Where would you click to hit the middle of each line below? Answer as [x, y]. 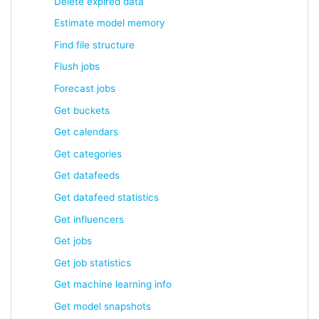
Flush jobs [77, 67]
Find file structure [94, 45]
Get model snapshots [103, 306]
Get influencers [89, 219]
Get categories [88, 153]
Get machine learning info [113, 284]
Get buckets [82, 110]
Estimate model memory [110, 23]
